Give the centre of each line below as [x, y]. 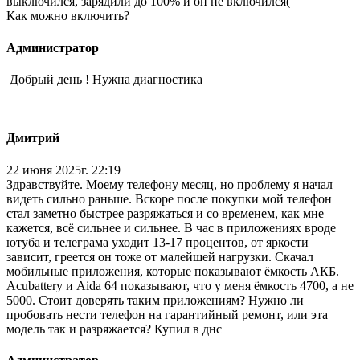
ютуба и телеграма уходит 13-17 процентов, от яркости [157, 242]
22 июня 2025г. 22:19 [63, 170]
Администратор [53, 47]
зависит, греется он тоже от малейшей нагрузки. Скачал [160, 256]
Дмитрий [33, 138]
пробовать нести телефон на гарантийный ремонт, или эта [167, 314]
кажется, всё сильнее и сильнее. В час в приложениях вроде [171, 227]
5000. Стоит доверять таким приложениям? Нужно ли [155, 300]
